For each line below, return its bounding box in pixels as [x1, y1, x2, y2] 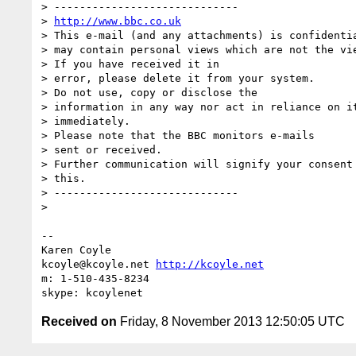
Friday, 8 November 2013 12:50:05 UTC [117, 314, 345, 328]
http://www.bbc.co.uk [54, 14, 181, 27]
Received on [41, 314, 117, 328]
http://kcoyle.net [156, 257, 264, 270]
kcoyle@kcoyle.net [41, 257, 156, 270]
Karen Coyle [41, 243, 111, 256]
